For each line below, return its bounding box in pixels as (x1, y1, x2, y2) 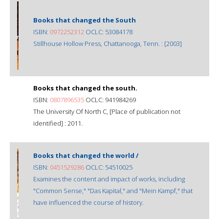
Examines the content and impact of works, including (33, 174, 185, 183)
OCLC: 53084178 (84, 27, 132, 36)
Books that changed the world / (33, 151, 138, 160)
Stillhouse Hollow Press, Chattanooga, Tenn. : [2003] (33, 39, 182, 48)
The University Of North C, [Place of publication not (33, 107, 180, 116)
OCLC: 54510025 (84, 162, 132, 172)
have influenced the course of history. (33, 197, 144, 207)
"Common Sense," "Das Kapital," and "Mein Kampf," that (33, 186, 193, 195)
